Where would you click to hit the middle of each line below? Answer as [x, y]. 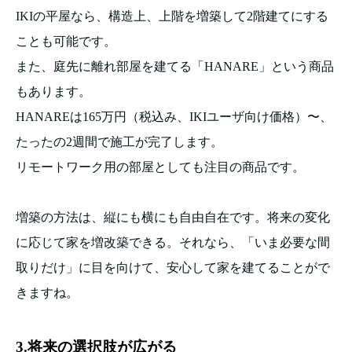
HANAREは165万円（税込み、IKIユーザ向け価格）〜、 [174, 116]
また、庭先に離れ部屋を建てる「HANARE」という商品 [175, 66]
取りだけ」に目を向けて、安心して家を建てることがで [173, 267]
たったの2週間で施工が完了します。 [119, 141]
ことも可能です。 [66, 41]
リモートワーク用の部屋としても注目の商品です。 [160, 167]
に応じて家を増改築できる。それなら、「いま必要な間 [173, 242]
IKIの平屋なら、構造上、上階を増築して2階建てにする [172, 16]
